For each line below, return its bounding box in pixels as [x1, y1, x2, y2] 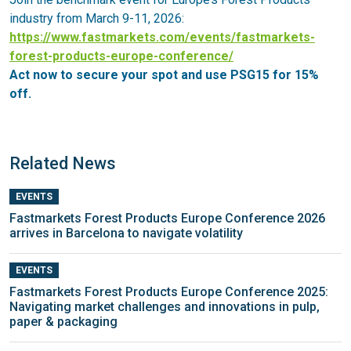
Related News [9, 153, 116, 173]
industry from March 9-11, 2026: [9, 10, 184, 26]
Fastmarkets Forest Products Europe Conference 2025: [9, 284, 328, 300]
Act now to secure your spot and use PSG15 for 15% [9, 67, 319, 82]
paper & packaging [9, 314, 118, 330]
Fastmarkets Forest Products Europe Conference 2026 [9, 210, 325, 226]
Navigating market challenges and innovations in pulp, [9, 299, 320, 315]
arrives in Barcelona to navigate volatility [9, 225, 243, 241]
